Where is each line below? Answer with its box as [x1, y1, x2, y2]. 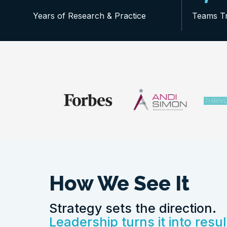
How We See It [49, 171, 190, 196]
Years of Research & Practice [33, 11, 146, 21]
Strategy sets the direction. [49, 201, 216, 216]
